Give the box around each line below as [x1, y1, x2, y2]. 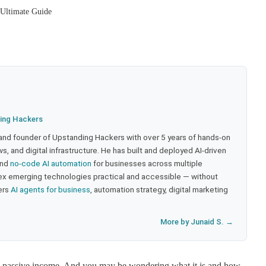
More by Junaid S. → [160, 217, 233, 226]
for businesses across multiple [91, 158, 202, 168]
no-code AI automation [10, 158, 91, 168]
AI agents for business [11, 184, 90, 194]
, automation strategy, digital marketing [90, 184, 228, 194]
